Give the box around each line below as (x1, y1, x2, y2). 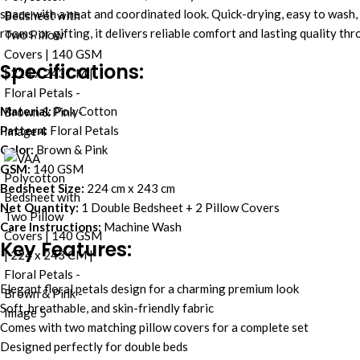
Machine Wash (101, 219, 182, 235)
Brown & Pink (34, 142, 108, 157)
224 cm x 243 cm (84, 181, 175, 196)
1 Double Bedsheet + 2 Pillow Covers (79, 200, 280, 215)
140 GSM (31, 162, 84, 177)
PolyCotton (51, 104, 117, 119)
